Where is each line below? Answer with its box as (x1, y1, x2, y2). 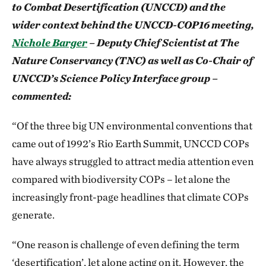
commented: (12, 90, 71, 102)
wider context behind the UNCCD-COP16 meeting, (12, 18, 254, 31)
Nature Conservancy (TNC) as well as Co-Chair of (12, 54, 253, 66)
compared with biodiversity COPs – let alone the (12, 173, 230, 185)
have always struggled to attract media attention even (12, 155, 254, 167)
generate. (12, 208, 55, 221)
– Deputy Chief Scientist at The (87, 36, 239, 49)
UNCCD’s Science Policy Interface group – (12, 72, 218, 84)
